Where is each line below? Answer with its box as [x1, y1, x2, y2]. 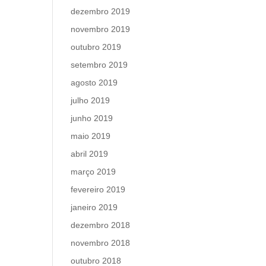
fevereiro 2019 [71, 185, 126, 194]
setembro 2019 [71, 60, 128, 69]
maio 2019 [71, 131, 111, 141]
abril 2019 [71, 149, 109, 159]
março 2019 [71, 167, 116, 176]
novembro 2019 [71, 24, 131, 34]
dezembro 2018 [71, 220, 131, 230]
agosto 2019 [71, 78, 118, 87]
